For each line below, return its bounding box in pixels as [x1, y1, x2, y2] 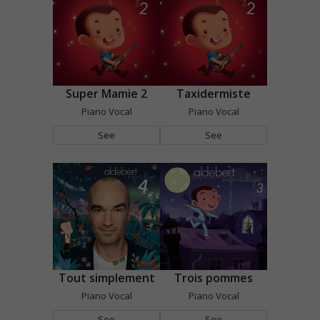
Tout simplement [58, 269, 155, 286]
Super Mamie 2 [66, 85, 147, 101]
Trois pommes [174, 269, 253, 286]
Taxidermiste [176, 85, 251, 101]
